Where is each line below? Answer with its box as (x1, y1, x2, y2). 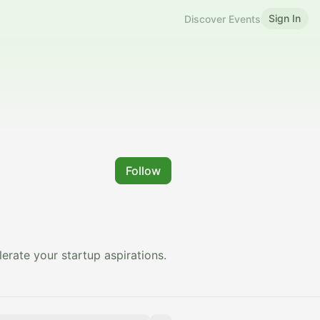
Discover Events (184, 12, 261, 25)
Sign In (269, 12, 301, 24)
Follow (126, 164, 161, 178)
